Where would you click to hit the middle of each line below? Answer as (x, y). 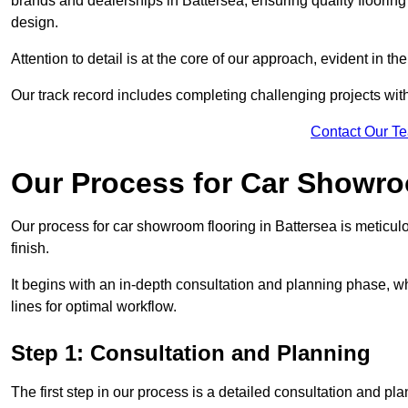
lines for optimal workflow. (94, 307)
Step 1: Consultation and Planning (191, 353)
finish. (32, 249)
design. (36, 23)
